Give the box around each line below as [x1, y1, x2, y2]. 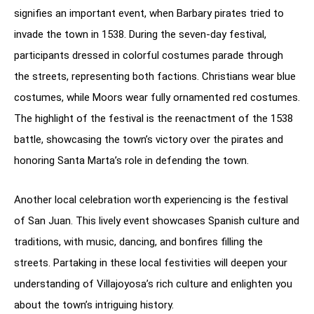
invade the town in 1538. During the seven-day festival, [14, 27, 266, 41]
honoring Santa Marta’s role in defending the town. [14, 153, 249, 167]
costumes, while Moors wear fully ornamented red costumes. [14, 90, 300, 104]
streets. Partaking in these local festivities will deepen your [14, 256, 287, 269]
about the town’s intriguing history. [14, 298, 174, 311]
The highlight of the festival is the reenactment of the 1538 [14, 111, 293, 125]
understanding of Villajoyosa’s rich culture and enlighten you [14, 277, 292, 290]
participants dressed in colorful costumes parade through [14, 48, 283, 62]
